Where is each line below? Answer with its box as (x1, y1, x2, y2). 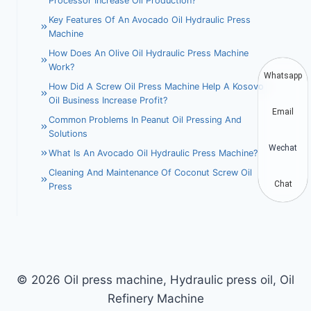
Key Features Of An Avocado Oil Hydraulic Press (48, 14, 251, 25)
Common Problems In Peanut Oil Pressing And (48, 114, 242, 125)
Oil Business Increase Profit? (48, 94, 167, 106)
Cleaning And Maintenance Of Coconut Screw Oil (48, 167, 252, 178)
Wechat (269, 143, 297, 153)
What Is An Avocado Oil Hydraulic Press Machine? (48, 147, 258, 158)
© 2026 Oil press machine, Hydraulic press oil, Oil (17, 273, 294, 287)
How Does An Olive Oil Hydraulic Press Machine (48, 47, 249, 58)
